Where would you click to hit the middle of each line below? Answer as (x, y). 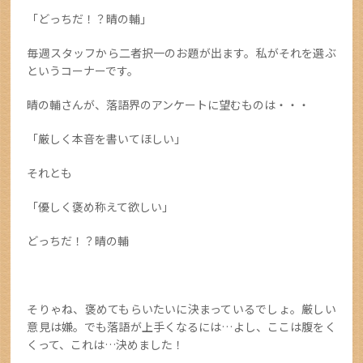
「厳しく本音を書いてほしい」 (112, 139)
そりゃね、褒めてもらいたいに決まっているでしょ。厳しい (181, 309)
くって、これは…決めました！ (106, 345)
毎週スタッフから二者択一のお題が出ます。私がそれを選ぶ (181, 53)
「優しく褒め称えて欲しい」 (100, 207)
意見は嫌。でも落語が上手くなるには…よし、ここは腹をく (181, 327)
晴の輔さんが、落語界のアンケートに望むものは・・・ (169, 105)
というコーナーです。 (83, 71)
